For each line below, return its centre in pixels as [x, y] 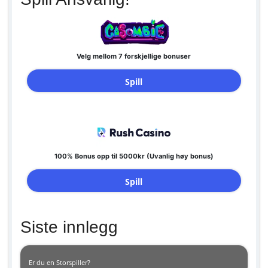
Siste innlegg [69, 227]
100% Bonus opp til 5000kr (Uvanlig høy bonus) [134, 156]
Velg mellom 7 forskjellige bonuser [134, 56]
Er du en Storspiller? [60, 262]
